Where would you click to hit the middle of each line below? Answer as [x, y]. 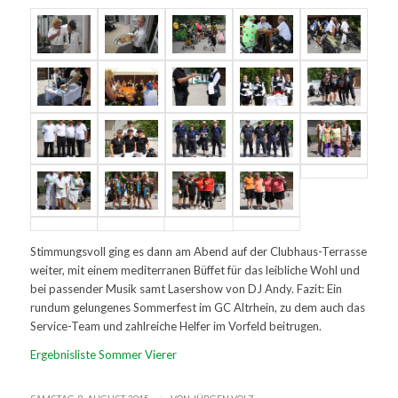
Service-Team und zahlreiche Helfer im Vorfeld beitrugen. [175, 326]
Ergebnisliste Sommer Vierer [103, 355]
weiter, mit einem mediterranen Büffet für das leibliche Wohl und [195, 271]
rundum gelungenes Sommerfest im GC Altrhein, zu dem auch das [197, 308]
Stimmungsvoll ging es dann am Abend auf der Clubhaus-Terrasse [198, 252]
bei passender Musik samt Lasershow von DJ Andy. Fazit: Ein [186, 289]
